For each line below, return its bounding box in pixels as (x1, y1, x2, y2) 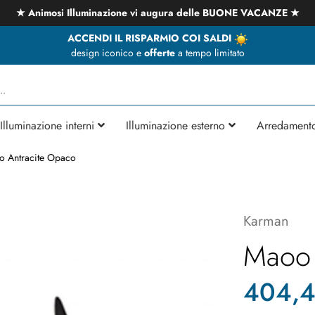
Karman (243, 210, 289, 231)
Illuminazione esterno (126, 117, 225, 134)
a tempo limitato (174, 45, 245, 60)
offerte (143, 45, 175, 60)
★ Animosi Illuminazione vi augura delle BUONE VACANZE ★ (15, 6, 300, 20)
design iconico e (70, 45, 144, 60)
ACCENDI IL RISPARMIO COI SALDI (67, 31, 234, 45)
